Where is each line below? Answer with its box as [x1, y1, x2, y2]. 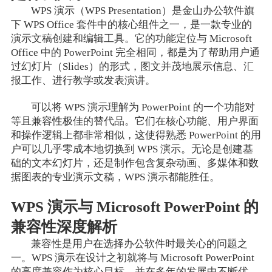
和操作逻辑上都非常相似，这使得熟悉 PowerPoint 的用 [10, 129, 261, 141]
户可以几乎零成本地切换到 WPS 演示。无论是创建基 [10, 143, 253, 155]
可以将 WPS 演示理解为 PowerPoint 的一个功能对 [31, 101, 256, 114]
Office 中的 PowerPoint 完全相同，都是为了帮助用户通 [10, 47, 260, 59]
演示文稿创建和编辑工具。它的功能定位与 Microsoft [10, 33, 252, 45]
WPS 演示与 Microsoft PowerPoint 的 [10, 199, 259, 216]
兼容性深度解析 [10, 219, 117, 236]
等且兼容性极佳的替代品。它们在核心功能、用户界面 [10, 115, 259, 127]
